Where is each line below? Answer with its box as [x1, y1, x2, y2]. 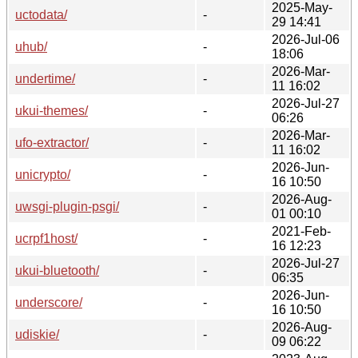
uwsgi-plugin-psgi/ [15, 199, 119, 213]
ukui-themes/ [15, 103, 88, 117]
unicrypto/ [15, 167, 70, 181]
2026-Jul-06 [272, 32, 340, 46]
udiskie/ [15, 327, 59, 341]
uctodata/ [15, 7, 67, 22]
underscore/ [15, 295, 82, 309]
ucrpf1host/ [15, 231, 78, 245]
